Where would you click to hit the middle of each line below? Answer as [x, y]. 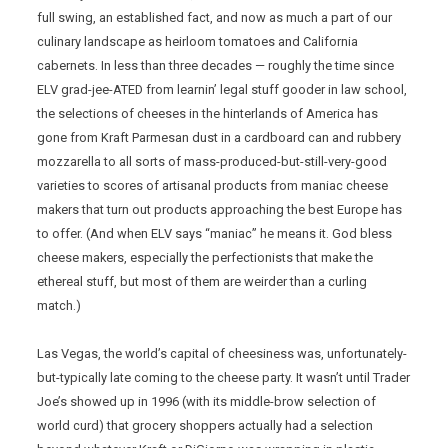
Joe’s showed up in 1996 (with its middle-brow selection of [207, 402]
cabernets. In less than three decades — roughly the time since [216, 66]
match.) [59, 306]
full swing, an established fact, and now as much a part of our [215, 18]
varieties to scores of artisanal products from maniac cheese [213, 186]
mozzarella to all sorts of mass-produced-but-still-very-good [212, 162]
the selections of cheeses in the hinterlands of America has [208, 114]
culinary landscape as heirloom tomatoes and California [198, 42]
